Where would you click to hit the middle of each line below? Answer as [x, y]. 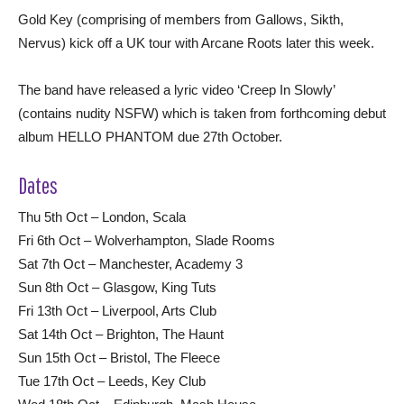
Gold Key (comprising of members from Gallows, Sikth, [181, 19]
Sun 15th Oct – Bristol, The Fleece [119, 357]
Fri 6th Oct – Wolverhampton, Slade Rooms [147, 240]
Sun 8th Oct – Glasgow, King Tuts [117, 287]
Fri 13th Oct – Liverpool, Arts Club [117, 310]
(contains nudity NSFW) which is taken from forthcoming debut [202, 113]
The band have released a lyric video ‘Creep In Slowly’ [176, 89]
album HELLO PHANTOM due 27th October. [150, 136]
